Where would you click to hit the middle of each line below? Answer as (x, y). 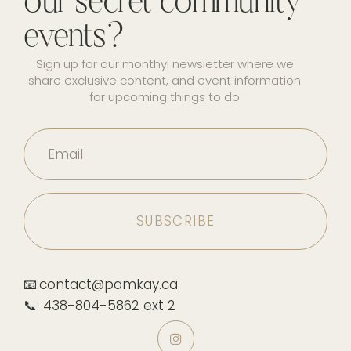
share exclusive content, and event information (165, 80)
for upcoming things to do (165, 97)
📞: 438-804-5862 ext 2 (100, 306)
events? (74, 38)
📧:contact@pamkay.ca (101, 284)
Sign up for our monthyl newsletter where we (165, 64)
